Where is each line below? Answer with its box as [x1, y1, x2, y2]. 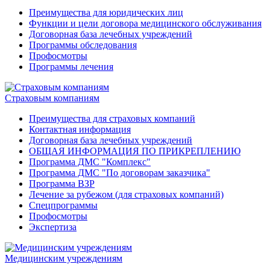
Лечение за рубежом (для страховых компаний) [29, 189, 224, 200]
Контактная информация [29, 124, 131, 135]
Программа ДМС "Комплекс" [29, 157, 151, 168]
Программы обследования [29, 40, 137, 51]
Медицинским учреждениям [5, 253, 122, 264]
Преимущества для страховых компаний [29, 113, 195, 124]
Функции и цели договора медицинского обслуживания [29, 18, 262, 29]
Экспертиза [29, 222, 77, 233]
